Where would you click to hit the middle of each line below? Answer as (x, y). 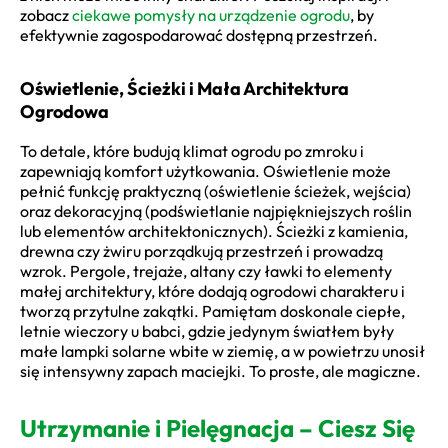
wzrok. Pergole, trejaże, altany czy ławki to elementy (206, 271)
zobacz (46, 15)
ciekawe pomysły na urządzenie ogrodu (211, 15)
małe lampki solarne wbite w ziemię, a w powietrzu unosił (222, 351)
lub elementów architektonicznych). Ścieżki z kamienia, (214, 231)
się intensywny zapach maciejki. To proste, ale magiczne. (220, 371)
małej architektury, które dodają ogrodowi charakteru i (212, 291)
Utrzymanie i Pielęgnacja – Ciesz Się (217, 428)
